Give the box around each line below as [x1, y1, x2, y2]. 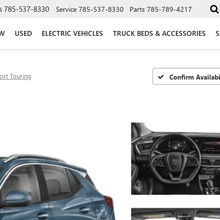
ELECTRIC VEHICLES [42, 28, 103, 38]
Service [56, 4, 77, 14]
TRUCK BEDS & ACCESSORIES [113, 28, 206, 38]
